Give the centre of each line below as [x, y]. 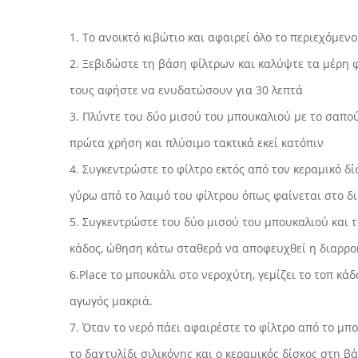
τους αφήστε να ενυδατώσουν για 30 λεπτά [186, 90]
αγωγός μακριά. [111, 301]
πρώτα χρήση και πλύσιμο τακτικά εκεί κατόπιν [197, 143]
